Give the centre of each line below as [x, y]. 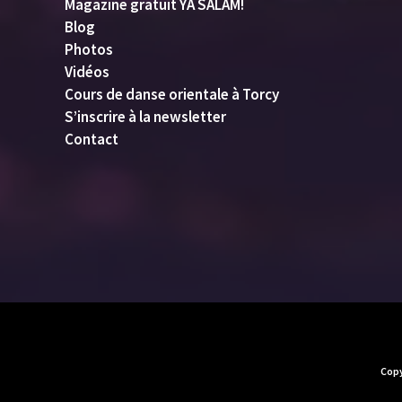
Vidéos [87, 71]
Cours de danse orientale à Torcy [172, 94]
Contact [92, 139]
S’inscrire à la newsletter [145, 116]
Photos [89, 49]
